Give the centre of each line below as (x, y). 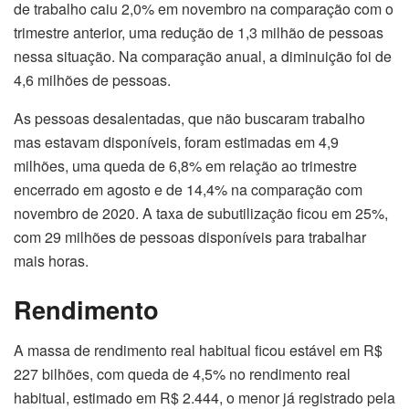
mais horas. (51, 260)
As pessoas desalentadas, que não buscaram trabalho (189, 118)
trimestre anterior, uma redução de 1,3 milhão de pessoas (199, 32)
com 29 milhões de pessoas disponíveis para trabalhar (190, 236)
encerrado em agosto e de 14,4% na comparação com (188, 189)
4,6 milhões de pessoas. (92, 79)
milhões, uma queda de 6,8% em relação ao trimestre (185, 165)
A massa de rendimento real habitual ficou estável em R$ (198, 350)
